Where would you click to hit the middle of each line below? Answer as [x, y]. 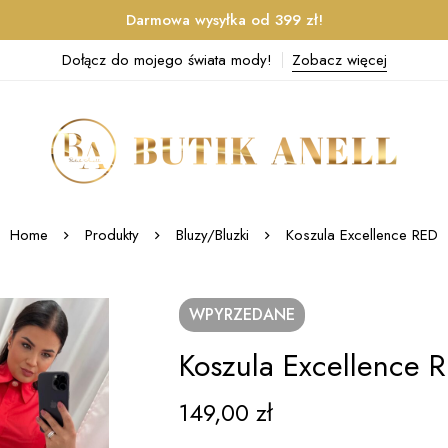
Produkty [112, 235]
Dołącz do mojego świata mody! [166, 60]
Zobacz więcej [339, 60]
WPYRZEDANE [242, 314]
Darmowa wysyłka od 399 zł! [224, 20]
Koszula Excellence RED [362, 235]
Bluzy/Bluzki [212, 235]
